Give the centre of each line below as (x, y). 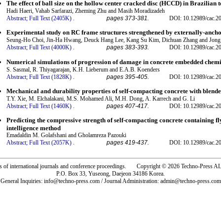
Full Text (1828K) (50, 77)
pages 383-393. (128, 48)
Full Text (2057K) (50, 143)
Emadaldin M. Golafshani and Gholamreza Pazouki (66, 135)
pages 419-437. (128, 143)
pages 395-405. (128, 77)
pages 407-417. (128, 106)
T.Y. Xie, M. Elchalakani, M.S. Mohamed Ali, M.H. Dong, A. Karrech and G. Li (101, 98)
